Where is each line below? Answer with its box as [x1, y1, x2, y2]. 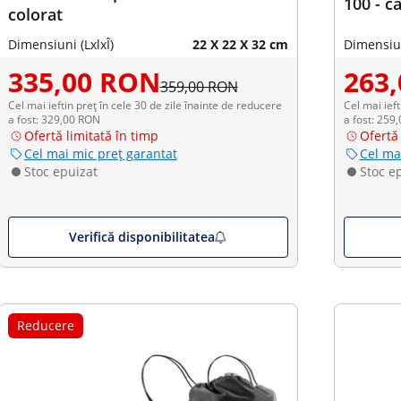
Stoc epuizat [23, 163, 98, 180]
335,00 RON [7, 64, 160, 100]
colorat [7, 4, 63, 25]
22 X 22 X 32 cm [192, 36, 288, 53]
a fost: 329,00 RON [7, 112, 100, 127]
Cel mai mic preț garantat [23, 145, 177, 162]
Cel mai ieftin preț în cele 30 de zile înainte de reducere [7, 98, 282, 113]
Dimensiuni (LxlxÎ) [7, 36, 114, 53]
